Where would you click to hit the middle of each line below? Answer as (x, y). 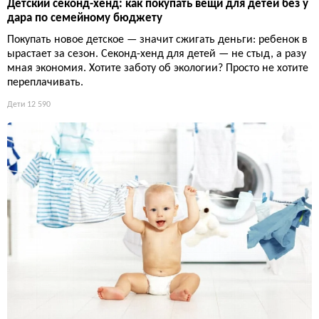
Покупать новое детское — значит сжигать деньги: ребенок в (157, 40)
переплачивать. (45, 83)
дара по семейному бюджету (85, 19)
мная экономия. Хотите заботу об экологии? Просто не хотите (158, 69)
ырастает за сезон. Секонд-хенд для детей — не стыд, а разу (157, 54)
